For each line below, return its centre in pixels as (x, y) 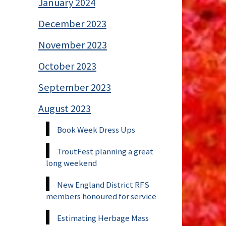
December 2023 (72, 23)
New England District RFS (103, 184)
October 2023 (67, 66)
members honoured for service (101, 196)
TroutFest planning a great (105, 151)
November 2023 (73, 45)
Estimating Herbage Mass (103, 218)
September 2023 (75, 87)
